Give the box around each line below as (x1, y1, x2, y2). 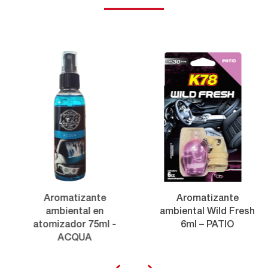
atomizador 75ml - (26, 220, 109, 230)
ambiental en (38, 207, 97, 217)
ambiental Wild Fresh (153, 207, 248, 217)
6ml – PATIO (173, 220, 227, 230)
